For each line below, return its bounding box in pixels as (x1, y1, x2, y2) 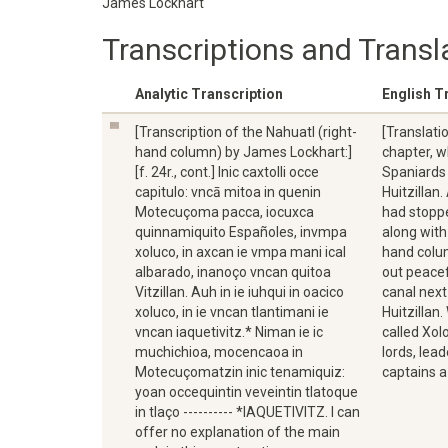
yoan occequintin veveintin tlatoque (135, 384, 358, 400)
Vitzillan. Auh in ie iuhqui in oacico (135, 284, 344, 300)
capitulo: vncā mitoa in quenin (135, 184, 321, 200)
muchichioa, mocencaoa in (135, 344, 303, 360)
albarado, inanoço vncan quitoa (135, 264, 331, 280)
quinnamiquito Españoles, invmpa (135, 224, 347, 240)
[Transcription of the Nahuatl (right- (135, 124, 357, 140)
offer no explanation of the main (135, 424, 340, 440)
